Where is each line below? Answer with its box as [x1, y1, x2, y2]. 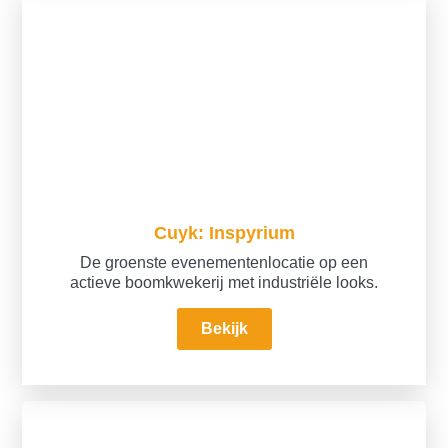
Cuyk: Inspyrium [153, 222, 295, 244]
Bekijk [200, 320, 248, 338]
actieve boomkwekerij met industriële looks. [70, 274, 378, 292]
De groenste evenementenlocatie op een [80, 254, 368, 272]
